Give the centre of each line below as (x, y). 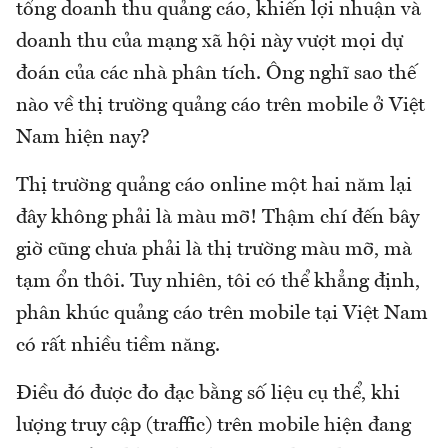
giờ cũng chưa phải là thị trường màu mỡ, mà (214, 249)
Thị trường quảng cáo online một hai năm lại (214, 185)
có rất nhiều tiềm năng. (120, 345)
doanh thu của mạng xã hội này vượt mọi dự (209, 41)
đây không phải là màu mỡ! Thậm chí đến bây (217, 217)
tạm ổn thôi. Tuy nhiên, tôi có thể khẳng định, (218, 281)
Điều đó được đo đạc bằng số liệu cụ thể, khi (208, 393)
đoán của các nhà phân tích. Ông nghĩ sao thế (216, 73)
